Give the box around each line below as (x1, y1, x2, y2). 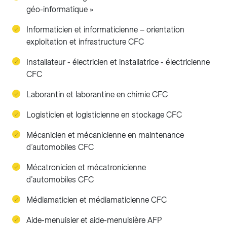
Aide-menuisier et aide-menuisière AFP (26, 215, 162, 225)
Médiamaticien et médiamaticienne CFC (26, 195, 167, 205)
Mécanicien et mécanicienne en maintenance (26, 130, 184, 140)
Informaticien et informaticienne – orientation (26, 25, 184, 34)
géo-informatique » (26, 5, 93, 14)
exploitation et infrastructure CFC (26, 37, 144, 47)
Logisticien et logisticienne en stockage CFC (26, 110, 182, 120)
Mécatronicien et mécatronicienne (26, 163, 146, 172)
